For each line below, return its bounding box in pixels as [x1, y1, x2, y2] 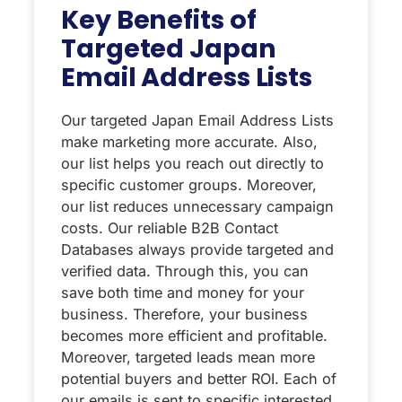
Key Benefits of [61, 2, 257, 39]
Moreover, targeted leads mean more [61, 348, 315, 367]
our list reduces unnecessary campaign [61, 197, 334, 216]
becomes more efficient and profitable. [61, 327, 328, 345]
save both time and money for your [61, 284, 304, 302]
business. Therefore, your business [61, 305, 308, 324]
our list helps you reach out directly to [61, 154, 324, 173]
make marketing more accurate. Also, [61, 133, 318, 152]
